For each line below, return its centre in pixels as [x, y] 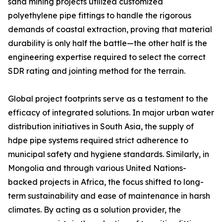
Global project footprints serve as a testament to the [108, 99]
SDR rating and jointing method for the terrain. [97, 71]
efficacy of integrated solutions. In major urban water [111, 112]
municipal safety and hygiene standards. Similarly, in [109, 154]
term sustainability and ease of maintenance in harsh [109, 196]
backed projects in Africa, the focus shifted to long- [106, 182]
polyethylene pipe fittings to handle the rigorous [100, 15]
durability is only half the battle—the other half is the [108, 43]
